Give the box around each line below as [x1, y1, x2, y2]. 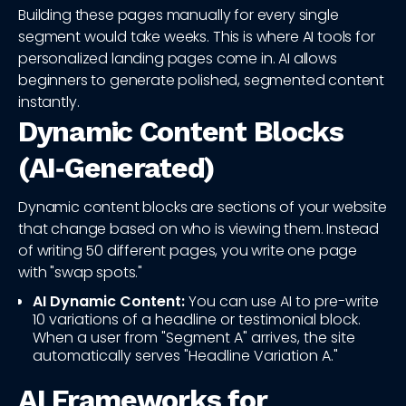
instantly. [18, 92, 80, 113]
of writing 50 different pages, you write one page [18, 240, 358, 262]
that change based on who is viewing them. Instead [18, 218, 380, 240]
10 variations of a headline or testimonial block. [33, 309, 361, 331]
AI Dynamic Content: [33, 291, 185, 313]
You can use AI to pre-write [185, 291, 379, 313]
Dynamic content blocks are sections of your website [18, 197, 387, 218]
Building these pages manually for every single [18, 5, 339, 26]
